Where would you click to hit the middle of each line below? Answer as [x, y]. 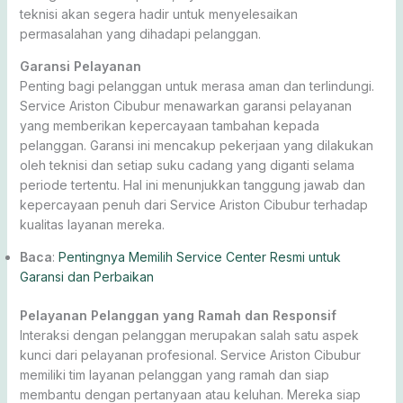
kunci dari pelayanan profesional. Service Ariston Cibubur [190, 354]
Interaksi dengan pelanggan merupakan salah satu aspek [189, 335]
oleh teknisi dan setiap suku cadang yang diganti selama [187, 165]
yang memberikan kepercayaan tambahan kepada [169, 125]
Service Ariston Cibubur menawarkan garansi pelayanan [185, 105]
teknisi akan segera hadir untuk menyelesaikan [158, 13]
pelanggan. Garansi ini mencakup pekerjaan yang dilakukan [196, 145]
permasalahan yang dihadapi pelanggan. [140, 33]
